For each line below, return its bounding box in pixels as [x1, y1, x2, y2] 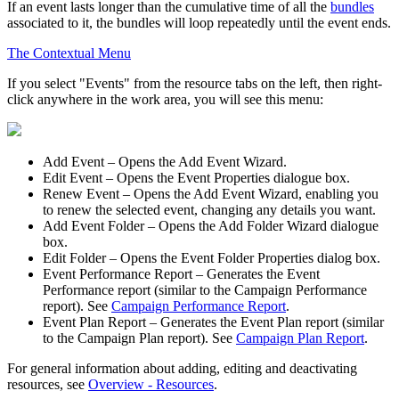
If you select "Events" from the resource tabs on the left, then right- [7, 75, 382, 91]
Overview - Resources [88, 376, 214, 392]
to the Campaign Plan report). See [43, 330, 236, 346]
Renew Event [43, 185, 119, 201]
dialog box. [313, 249, 380, 265]
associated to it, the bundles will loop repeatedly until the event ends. [7, 14, 391, 30]
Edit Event [43, 169, 102, 185]
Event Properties [177, 169, 270, 185]
